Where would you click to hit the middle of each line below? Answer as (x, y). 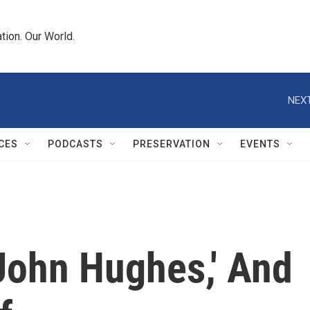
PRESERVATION (172, 144)
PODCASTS (75, 144)
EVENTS (260, 144)
